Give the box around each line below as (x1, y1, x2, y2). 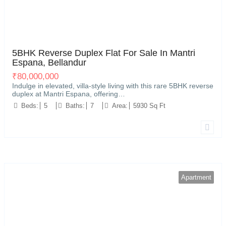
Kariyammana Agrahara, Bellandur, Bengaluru (13, 29, 141, 36)
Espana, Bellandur (12, 58, 86, 68)
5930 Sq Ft (133, 102, 165, 109)
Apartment (181, 174, 211, 181)
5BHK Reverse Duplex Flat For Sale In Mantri (12, 48, 195, 58)
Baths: (66, 102, 85, 109)
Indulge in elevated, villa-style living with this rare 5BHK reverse (12, 82, 213, 90)
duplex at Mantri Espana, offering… (12, 90, 125, 98)
